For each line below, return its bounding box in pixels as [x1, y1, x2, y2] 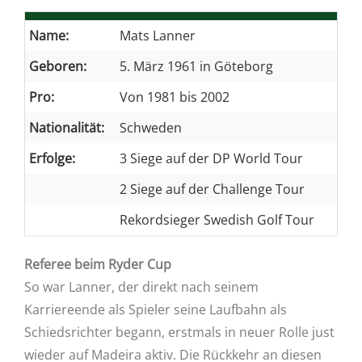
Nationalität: [29, 119, 104, 137]
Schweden [120, 119, 182, 137]
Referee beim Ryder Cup [24, 255, 171, 274]
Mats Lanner [120, 27, 196, 45]
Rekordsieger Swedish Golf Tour [120, 211, 314, 229]
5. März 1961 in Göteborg [120, 57, 273, 76]
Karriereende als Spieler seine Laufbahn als [24, 301, 287, 319]
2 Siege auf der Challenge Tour [120, 180, 305, 199]
